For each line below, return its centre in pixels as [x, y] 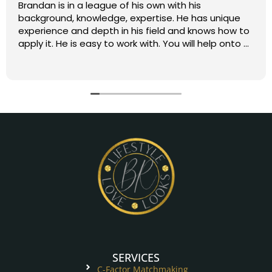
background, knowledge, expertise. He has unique [97, 18]
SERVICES [136, 257]
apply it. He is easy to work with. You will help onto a [37, 43]
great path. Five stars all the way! [120, 56]
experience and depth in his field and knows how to [134, 31]
